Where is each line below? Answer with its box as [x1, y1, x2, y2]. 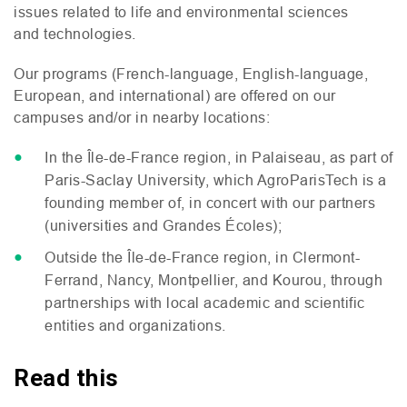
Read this [14, 363, 119, 392]
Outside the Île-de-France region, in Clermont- [45, 248, 360, 265]
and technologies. [14, 25, 136, 42]
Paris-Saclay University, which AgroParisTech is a [45, 171, 387, 188]
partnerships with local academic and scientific [45, 293, 365, 311]
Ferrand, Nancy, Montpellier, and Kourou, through [45, 271, 382, 288]
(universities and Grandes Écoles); [45, 216, 282, 233]
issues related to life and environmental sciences [14, 3, 349, 20]
